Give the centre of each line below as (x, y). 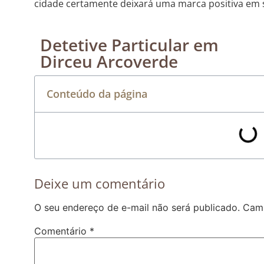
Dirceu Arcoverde (109, 62)
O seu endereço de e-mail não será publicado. (137, 208)
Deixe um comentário (99, 184)
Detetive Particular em (129, 45)
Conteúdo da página (97, 94)
